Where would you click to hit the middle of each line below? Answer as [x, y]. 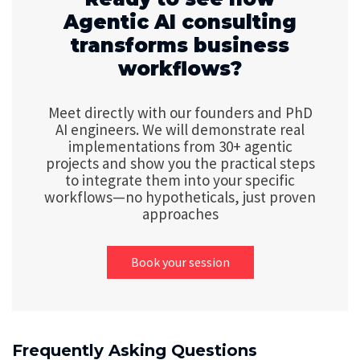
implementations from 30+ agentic [180, 147]
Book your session [180, 262]
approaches [180, 214]
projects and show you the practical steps [180, 164]
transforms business [180, 46]
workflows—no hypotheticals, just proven [180, 197]
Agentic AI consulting [180, 22]
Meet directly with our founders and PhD [180, 113]
